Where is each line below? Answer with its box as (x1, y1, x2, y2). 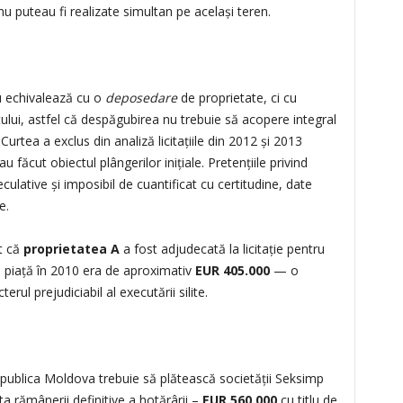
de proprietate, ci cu (176, 89, 297, 106)
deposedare (104, 89, 177, 106)
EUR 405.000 (194, 262, 270, 279)
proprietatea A (22, 240, 120, 257)
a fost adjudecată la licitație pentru (119, 240, 325, 257)
